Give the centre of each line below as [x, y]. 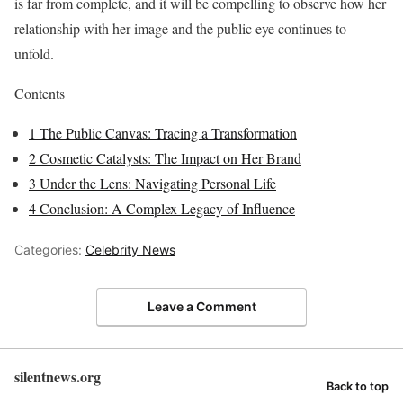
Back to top [358, 386]
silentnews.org [58, 376]
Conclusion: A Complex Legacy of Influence [166, 209]
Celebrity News [130, 250]
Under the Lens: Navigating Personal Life [156, 184]
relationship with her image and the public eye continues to [180, 29]
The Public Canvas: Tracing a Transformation [166, 133]
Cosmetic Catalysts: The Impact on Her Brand [169, 158]
